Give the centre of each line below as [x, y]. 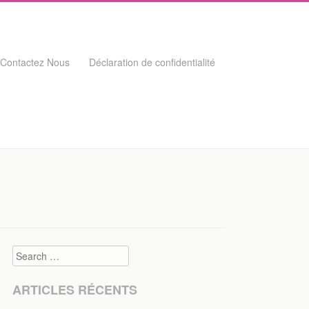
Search [28, 253]
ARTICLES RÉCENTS [75, 290]
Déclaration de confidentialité [152, 62]
